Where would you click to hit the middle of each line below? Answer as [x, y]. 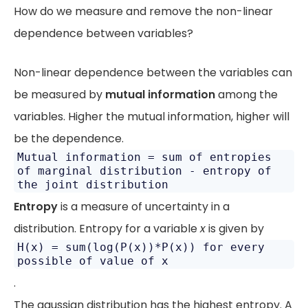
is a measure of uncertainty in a [144, 207]
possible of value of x [93, 261]
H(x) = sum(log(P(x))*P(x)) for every [141, 247]
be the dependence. [69, 139]
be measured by [59, 95]
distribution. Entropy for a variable [107, 229]
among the [246, 95]
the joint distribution [93, 185]
